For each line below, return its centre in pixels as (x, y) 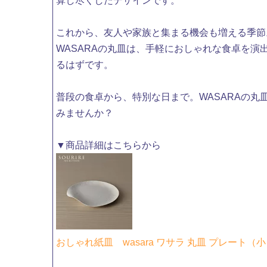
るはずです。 (85, 65)
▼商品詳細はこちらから (109, 145)
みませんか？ (85, 113)
